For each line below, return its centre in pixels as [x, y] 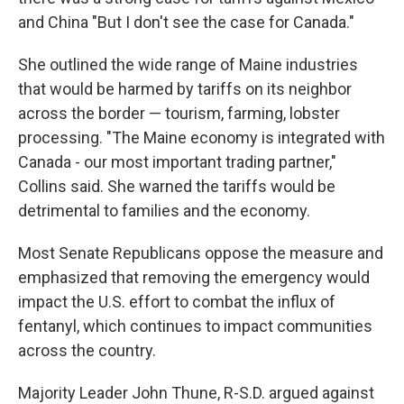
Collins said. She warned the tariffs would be [177, 186]
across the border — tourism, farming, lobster [179, 113]
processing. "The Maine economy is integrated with [202, 138]
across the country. [87, 350]
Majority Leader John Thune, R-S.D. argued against [196, 393]
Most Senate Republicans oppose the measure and [201, 253]
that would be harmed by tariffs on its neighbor [185, 89]
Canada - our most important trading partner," [177, 162]
